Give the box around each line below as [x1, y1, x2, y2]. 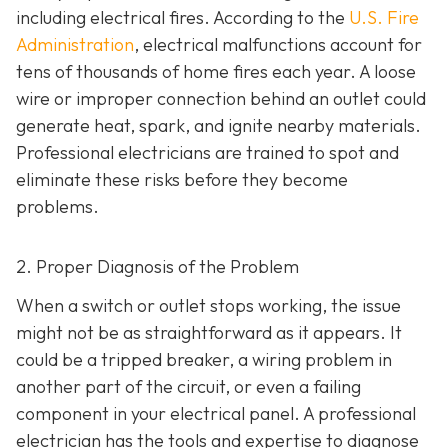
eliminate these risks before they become [16, 168, 348, 192]
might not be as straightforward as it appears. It [16, 321, 402, 345]
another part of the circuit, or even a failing [16, 375, 361, 399]
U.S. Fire [349, 6, 419, 30]
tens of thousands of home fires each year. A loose [16, 60, 416, 84]
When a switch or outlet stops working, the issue [16, 294, 401, 318]
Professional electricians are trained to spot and [16, 141, 399, 165]
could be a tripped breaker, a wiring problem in [16, 348, 392, 372]
